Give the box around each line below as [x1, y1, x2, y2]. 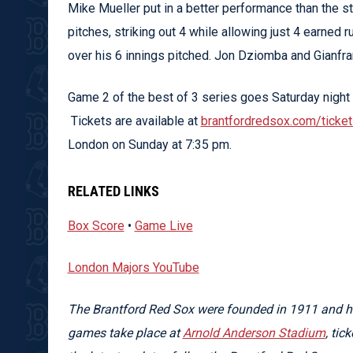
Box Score [67, 217, 124, 233]
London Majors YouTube [67, 259, 199, 275]
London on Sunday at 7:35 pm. [67, 136, 232, 152]
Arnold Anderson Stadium [182, 325, 325, 340]
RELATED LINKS [67, 182, 159, 199]
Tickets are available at [67, 113, 201, 128]
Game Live [134, 217, 193, 233]
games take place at [67, 325, 183, 340]
